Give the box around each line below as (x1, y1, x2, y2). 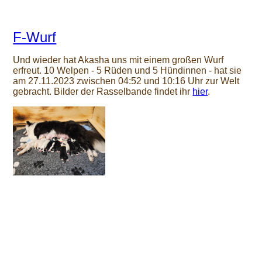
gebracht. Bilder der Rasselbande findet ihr (13, 87, 193, 97)
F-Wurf (13, 29, 57, 46)
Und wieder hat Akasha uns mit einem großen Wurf (13, 55, 224, 65)
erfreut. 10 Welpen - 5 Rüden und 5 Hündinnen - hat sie (13, 65, 242, 76)
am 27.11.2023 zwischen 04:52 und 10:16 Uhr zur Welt (13, 76, 240, 87)
